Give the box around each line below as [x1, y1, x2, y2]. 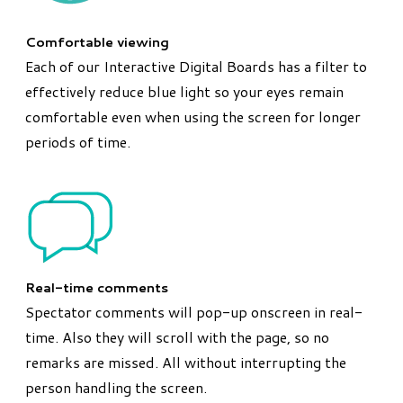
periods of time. [25, 131, 130, 153]
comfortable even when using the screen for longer [25, 106, 361, 128]
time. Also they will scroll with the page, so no [25, 327, 329, 348]
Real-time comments [25, 278, 168, 298]
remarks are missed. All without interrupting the [25, 352, 346, 373]
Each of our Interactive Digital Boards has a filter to [25, 56, 367, 77]
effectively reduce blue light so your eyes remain [25, 81, 344, 103]
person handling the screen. [25, 377, 207, 399]
